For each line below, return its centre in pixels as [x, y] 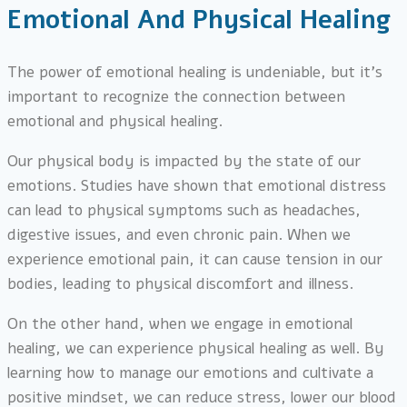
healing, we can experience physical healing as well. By [196, 349]
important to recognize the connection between [176, 97]
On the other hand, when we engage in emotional [180, 324]
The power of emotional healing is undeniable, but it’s [195, 73]
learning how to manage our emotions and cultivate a [190, 373]
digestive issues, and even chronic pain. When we [179, 235]
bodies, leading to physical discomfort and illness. [180, 284]
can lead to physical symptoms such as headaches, [184, 211]
